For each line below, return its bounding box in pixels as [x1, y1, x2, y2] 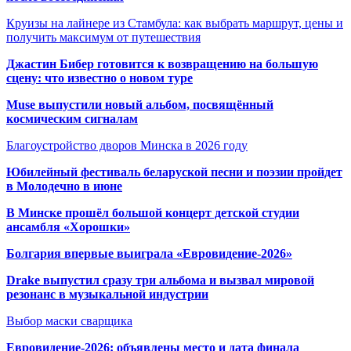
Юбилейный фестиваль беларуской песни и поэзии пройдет [6, 165, 342, 179]
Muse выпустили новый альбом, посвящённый [6, 98, 273, 111]
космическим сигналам [6, 112, 138, 125]
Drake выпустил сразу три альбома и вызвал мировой [6, 273, 314, 287]
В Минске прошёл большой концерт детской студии [6, 206, 299, 219]
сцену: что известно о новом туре [6, 71, 193, 85]
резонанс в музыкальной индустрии [6, 288, 208, 301]
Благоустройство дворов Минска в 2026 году [6, 139, 248, 152]
